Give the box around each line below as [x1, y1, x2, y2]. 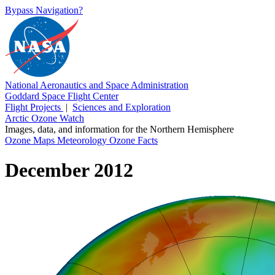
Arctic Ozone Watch [5, 113, 84, 123]
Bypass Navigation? [5, 5, 83, 15]
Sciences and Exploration [72, 102, 171, 112]
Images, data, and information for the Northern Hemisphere [5, 124, 234, 134]
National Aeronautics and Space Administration [5, 80, 188, 90]
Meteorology [57, 135, 109, 145]
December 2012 [5, 159, 133, 182]
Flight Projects [5, 102, 63, 112]
